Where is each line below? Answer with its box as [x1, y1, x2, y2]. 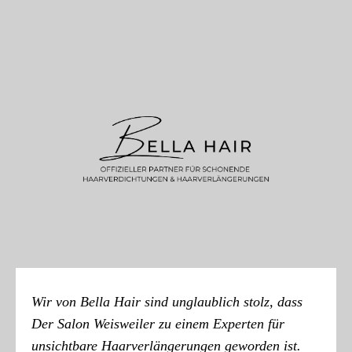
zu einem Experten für [155, 316, 284, 332]
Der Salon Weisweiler [31, 316, 155, 332]
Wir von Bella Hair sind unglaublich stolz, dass [31, 294, 302, 310]
